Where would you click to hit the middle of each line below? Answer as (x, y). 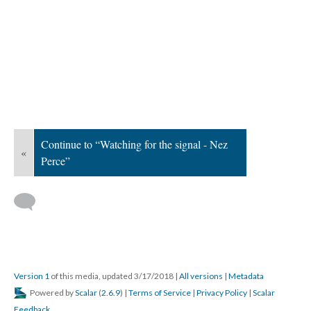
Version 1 (32, 276)
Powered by (52, 293)
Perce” (56, 161)
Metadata (246, 276)
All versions (201, 276)
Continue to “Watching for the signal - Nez (134, 144)
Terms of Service (160, 293)
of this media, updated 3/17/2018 (112, 276)
